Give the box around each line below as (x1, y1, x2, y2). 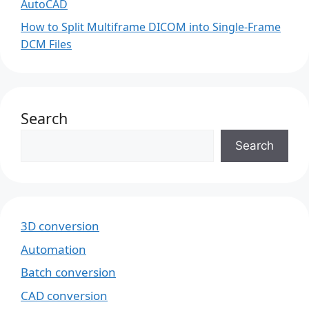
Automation (21, 241, 86, 257)
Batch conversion (21, 264, 116, 281)
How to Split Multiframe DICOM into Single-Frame (21, 19, 281, 35)
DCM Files (21, 37, 72, 52)
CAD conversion (21, 287, 108, 303)
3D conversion (21, 218, 99, 235)
